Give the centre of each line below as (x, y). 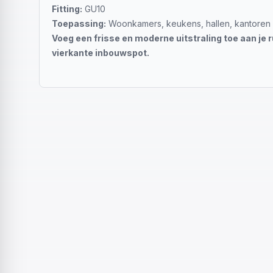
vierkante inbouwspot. (101, 53)
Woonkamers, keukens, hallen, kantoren (188, 23)
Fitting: (67, 9)
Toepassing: (79, 23)
